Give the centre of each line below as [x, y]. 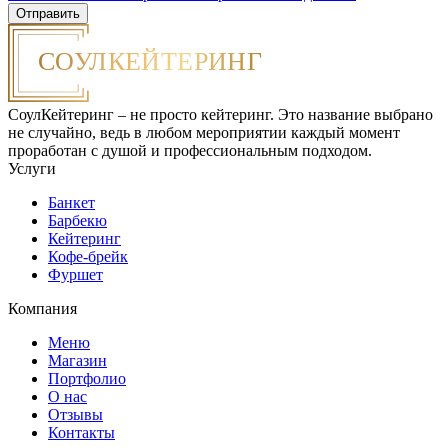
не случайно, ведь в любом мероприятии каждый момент [204, 132]
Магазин [77, 360]
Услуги [32, 168]
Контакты [81, 432]
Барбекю [77, 220]
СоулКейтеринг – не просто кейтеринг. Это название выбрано [220, 114]
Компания [42, 308]
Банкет [71, 202]
